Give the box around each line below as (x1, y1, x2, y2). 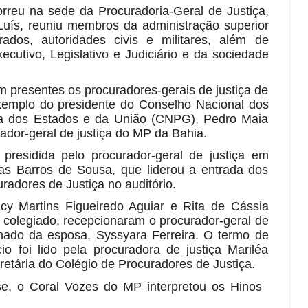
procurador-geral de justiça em (91, 148, 269, 163)
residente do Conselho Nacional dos (65, 98, 269, 112)
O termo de (198, 228, 269, 242)
